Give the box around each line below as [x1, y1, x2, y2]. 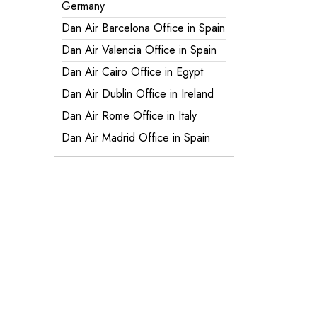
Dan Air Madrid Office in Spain [62, 129, 210, 146]
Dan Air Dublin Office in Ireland [62, 86, 214, 102]
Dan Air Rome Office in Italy [62, 108, 197, 124]
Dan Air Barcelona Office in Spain [62, 20, 225, 36]
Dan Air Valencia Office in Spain [62, 42, 217, 58]
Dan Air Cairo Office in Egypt [62, 64, 203, 80]
